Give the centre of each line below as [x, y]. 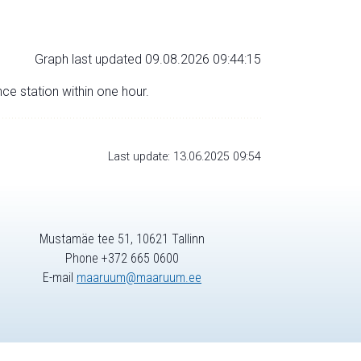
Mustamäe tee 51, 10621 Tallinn [122, 239]
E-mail [60, 278]
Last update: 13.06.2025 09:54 [185, 156]
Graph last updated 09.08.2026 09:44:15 [148, 59]
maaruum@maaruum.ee [139, 278]
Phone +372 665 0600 [122, 259]
